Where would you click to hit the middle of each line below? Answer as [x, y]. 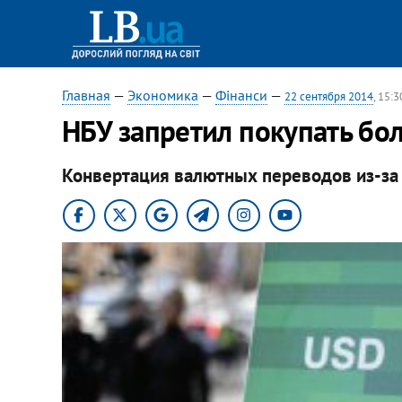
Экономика [162, 95]
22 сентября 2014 [328, 96]
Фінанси [241, 95]
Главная [86, 95]
